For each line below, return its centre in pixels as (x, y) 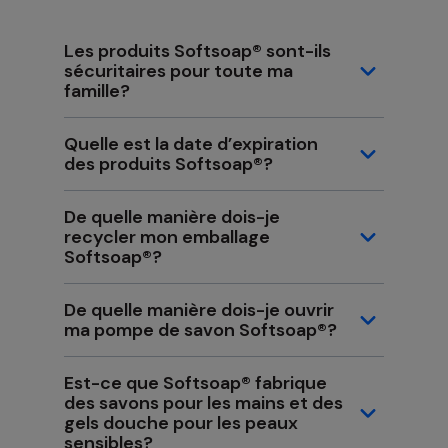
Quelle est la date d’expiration (191, 144)
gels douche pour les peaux (181, 423)
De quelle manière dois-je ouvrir (199, 310)
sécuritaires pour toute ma (178, 71)
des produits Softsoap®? (168, 164)
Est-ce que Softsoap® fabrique (195, 383)
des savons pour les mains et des (203, 403)
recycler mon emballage (167, 237)
